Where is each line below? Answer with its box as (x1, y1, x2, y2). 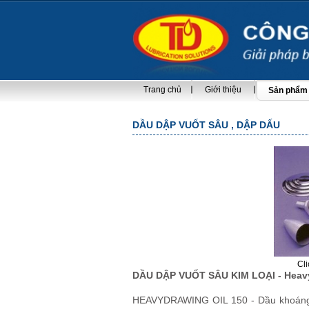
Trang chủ (143, 85, 181, 94)
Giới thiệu (205, 85, 241, 94)
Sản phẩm (268, 86, 308, 95)
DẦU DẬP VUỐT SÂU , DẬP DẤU (132, 119, 280, 130)
